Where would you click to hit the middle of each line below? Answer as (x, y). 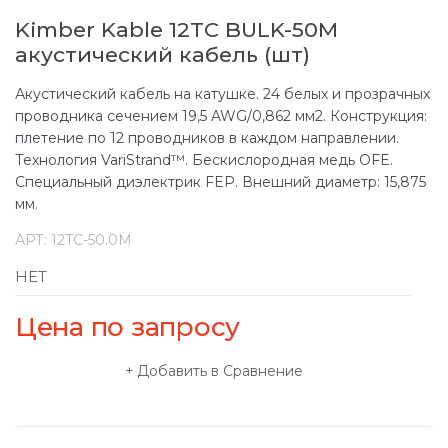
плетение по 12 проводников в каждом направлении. (207, 138)
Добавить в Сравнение (220, 370)
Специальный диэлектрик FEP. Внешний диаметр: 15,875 (220, 182)
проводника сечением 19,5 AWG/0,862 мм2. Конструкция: (221, 116)
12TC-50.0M (91, 240)
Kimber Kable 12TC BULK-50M (176, 30)
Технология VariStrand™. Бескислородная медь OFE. (204, 160)
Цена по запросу (128, 327)
